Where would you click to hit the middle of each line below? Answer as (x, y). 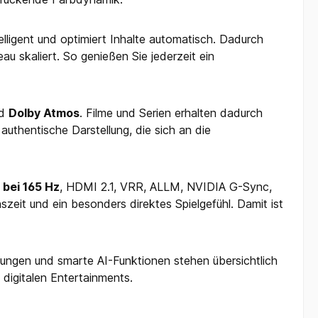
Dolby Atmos (44, 113)
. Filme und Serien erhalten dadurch (171, 113)
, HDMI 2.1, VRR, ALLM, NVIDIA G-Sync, (166, 186)
